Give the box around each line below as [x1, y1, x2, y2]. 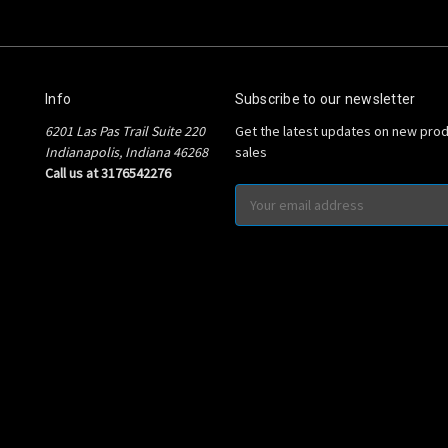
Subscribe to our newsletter [234, 90, 416, 107]
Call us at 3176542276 [45, 163, 171, 182]
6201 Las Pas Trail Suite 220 [45, 121, 205, 140]
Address [234, 205, 286, 224]
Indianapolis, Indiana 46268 [45, 142, 208, 161]
